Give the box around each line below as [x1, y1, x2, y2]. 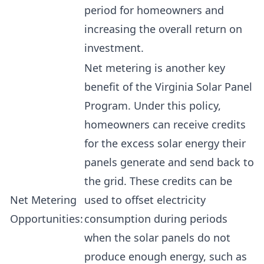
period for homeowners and [84, 3, 224, 17]
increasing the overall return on [84, 22, 242, 36]
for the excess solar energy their [84, 136, 246, 150]
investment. [84, 41, 144, 55]
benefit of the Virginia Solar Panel [84, 80, 252, 94]
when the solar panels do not [84, 230, 230, 245]
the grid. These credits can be [84, 174, 232, 188]
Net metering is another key [84, 61, 225, 75]
